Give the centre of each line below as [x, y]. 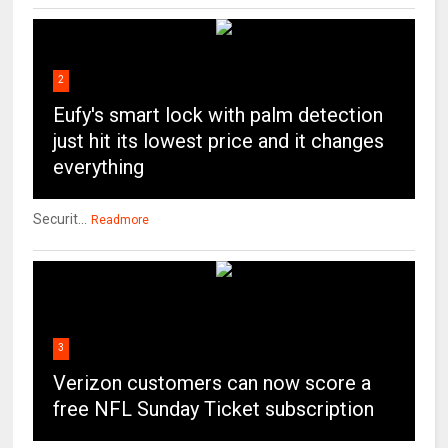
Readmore [120, 220]
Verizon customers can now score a [212, 383]
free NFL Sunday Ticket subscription [214, 409]
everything [99, 167]
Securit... [60, 219]
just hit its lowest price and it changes [219, 141]
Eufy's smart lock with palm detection [218, 115]
